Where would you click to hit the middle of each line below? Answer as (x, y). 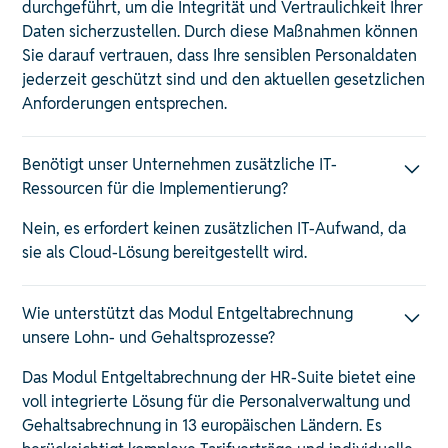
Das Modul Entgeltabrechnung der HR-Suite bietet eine (219, 377)
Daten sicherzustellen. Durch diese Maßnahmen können (220, 31)
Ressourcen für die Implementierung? (155, 188)
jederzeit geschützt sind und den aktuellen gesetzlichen (224, 79)
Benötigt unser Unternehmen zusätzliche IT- (180, 164)
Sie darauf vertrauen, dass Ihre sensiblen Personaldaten (220, 55)
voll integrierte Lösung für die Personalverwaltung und (217, 401)
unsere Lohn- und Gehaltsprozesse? (149, 337)
